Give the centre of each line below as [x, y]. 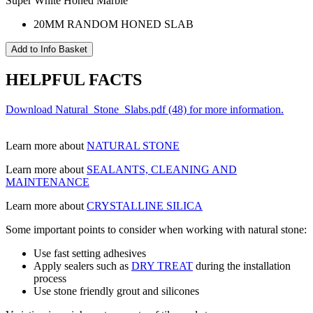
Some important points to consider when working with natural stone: [156, 229]
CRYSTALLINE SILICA [145, 205]
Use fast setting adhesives [90, 253]
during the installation [242, 265]
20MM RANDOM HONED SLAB [114, 24]
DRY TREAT [162, 265]
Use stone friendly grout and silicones [116, 291]
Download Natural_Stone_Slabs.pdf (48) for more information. [145, 109]
